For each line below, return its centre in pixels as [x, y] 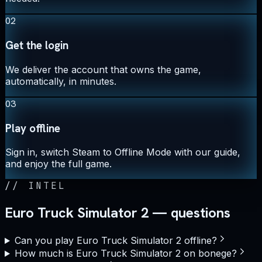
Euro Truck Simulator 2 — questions [118, 213]
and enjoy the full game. [58, 164]
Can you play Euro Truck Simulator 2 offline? [116, 241]
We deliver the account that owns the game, [103, 69]
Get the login [37, 46]
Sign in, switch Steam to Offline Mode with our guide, [123, 152]
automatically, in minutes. [61, 81]
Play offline [33, 128]
